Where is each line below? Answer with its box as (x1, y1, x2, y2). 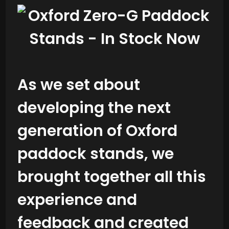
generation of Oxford (17, 120, 177, 142)
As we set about (17, 74, 140, 96)
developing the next (17, 97, 171, 119)
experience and (17, 189, 137, 211)
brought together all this (17, 166, 206, 188)
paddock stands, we (17, 143, 174, 165)
